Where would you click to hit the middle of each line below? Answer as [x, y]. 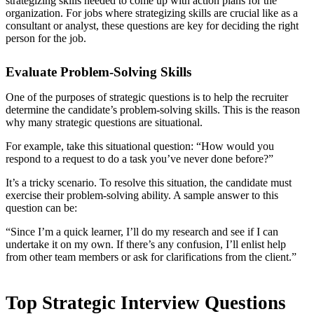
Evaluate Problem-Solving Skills [98, 72]
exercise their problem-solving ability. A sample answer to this [142, 196]
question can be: [41, 208]
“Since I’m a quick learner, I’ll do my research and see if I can [142, 232]
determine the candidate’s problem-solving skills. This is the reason [153, 110]
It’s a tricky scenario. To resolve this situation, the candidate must [149, 183]
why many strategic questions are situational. [104, 123]
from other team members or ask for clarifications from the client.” [151, 257]
